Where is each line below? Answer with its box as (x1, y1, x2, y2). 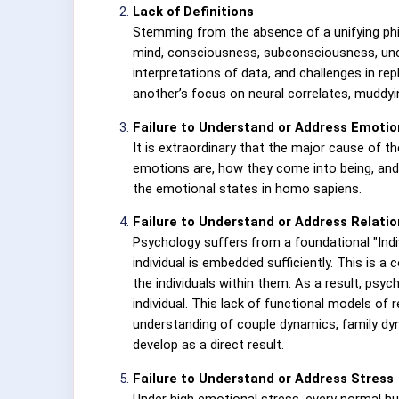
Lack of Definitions (133, 3, 254, 20)
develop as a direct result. (133, 337, 284, 354)
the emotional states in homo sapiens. (133, 180, 362, 197)
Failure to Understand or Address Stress (133, 370, 394, 387)
